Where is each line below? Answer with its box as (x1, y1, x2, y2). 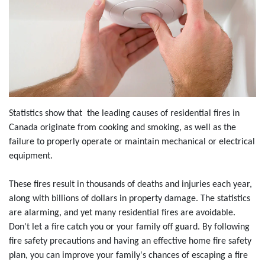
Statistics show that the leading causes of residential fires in (9, 109, 240, 119)
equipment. (9, 151, 53, 161)
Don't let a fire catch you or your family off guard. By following (9, 222, 250, 232)
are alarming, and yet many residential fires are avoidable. (9, 208, 235, 218)
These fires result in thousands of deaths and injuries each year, (9, 180, 252, 190)
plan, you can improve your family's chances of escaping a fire (9, 251, 248, 261)
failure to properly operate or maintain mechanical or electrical (9, 137, 255, 147)
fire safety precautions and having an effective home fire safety (9, 237, 251, 247)
